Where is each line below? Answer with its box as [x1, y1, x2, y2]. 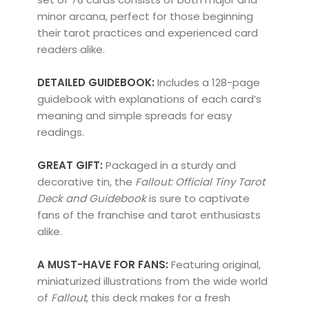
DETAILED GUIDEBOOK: [37, 74, 157, 90]
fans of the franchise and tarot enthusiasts [37, 207, 261, 222]
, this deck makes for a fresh [86, 290, 230, 305]
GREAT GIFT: [37, 157, 106, 172]
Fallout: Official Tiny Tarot [132, 174, 265, 189]
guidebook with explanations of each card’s [37, 91, 261, 106]
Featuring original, [170, 257, 261, 272]
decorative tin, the [37, 174, 132, 189]
